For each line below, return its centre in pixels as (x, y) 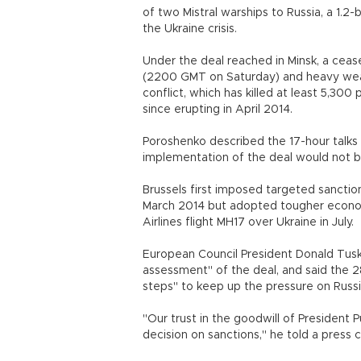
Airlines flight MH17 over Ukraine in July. (248, 222)
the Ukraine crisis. (190, 29)
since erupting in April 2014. (218, 110)
